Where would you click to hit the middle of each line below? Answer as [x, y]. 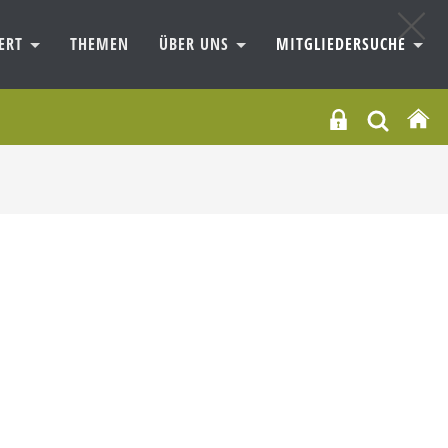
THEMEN [99, 44]
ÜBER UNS [196, 44]
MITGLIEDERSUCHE [343, 44]
